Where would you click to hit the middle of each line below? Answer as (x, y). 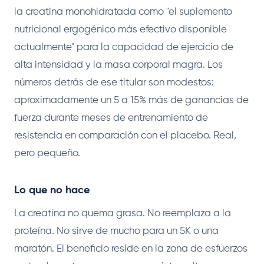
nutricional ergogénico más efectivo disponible (121, 29)
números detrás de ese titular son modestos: (114, 82)
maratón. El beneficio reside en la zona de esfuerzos (131, 249)
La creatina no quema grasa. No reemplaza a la (123, 213)
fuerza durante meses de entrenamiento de (111, 118)
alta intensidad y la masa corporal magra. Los (118, 65)
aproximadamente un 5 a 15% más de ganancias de (131, 100)
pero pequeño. (47, 153)
